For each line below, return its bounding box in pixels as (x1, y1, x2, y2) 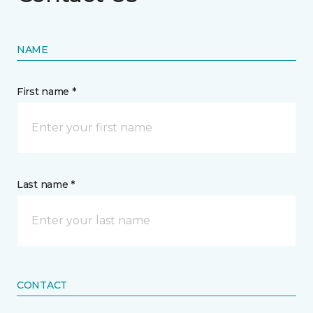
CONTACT (17, 279, 68, 291)
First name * (17, 85, 76, 98)
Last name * (17, 178, 75, 191)
